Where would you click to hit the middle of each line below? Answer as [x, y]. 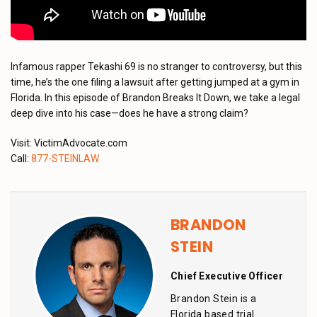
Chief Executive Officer [227, 276]
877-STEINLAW [65, 158]
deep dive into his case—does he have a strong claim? [129, 113]
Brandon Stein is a [214, 299]
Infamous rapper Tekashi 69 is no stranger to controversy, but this [156, 67]
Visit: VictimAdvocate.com [69, 143]
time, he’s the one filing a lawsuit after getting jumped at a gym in [155, 82]
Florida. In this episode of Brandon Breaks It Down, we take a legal [155, 98]
